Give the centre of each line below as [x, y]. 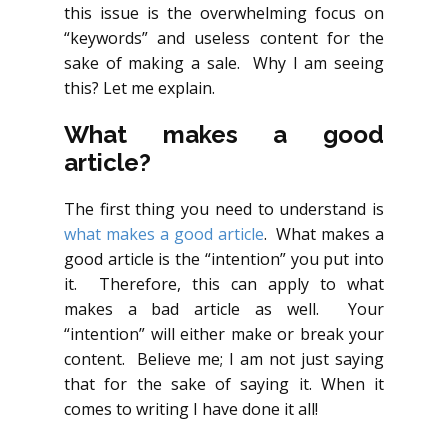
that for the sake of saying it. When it [224, 384]
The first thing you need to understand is [224, 209]
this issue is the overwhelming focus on [224, 13]
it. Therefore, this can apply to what [224, 284]
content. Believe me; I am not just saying [224, 359]
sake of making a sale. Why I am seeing [224, 63]
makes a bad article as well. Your [224, 309]
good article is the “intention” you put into [224, 259]
